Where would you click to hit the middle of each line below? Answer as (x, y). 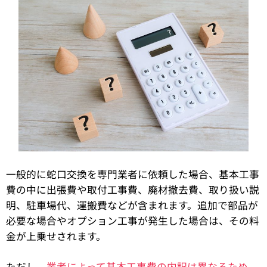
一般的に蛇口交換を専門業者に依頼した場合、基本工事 (133, 174)
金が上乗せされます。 (56, 236)
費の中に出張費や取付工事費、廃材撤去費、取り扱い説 (133, 189)
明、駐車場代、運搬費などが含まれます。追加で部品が (132, 205)
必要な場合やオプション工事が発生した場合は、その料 (133, 220)
